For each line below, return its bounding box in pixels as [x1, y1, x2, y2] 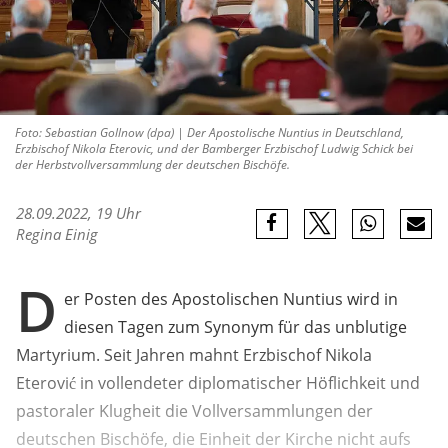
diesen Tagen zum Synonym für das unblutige [64, 316, 407, 339]
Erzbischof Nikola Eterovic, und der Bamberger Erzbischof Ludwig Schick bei [15, 140, 413, 158]
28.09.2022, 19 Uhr [16, 203, 141, 224]
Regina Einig [16, 224, 98, 245]
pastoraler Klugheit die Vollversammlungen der [16, 400, 373, 423]
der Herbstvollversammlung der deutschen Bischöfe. [15, 156, 290, 174]
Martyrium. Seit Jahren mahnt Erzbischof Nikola [16, 344, 372, 367]
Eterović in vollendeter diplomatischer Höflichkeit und [16, 372, 420, 395]
